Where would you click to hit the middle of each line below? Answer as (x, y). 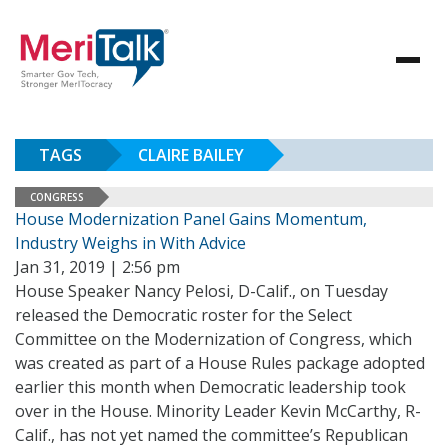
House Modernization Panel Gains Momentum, (191, 219)
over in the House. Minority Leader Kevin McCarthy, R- (218, 411)
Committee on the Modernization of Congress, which (213, 339)
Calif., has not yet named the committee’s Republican (211, 435)
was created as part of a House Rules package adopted (220, 363)
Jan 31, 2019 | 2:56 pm (97, 267)
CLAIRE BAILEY (191, 155)
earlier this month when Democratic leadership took (210, 387)
